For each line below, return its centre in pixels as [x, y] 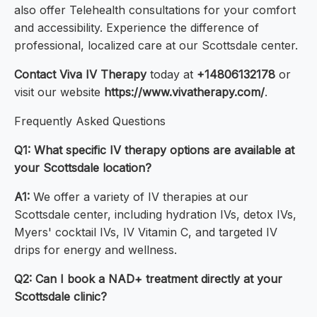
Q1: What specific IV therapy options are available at [154, 150]
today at [172, 75]
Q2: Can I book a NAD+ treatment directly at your [148, 279]
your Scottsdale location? [83, 168]
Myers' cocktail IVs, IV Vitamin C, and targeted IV [146, 232]
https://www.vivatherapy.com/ [184, 92]
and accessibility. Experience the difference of [137, 28]
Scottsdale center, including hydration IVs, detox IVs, [155, 215]
